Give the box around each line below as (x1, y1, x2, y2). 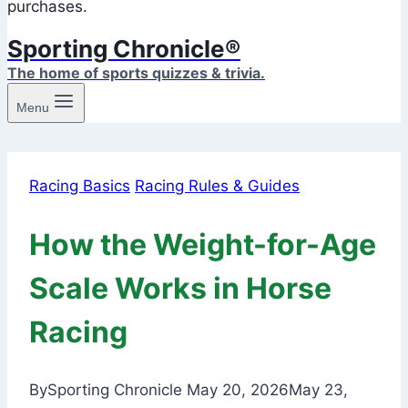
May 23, (289, 381, 348, 400)
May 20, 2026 (187, 381, 289, 400)
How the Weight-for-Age (29, 226, 376, 262)
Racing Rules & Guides (135, 177, 300, 196)
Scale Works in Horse (29, 270, 331, 306)
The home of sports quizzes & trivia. (7, 64, 265, 82)
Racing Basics (29, 177, 130, 196)
